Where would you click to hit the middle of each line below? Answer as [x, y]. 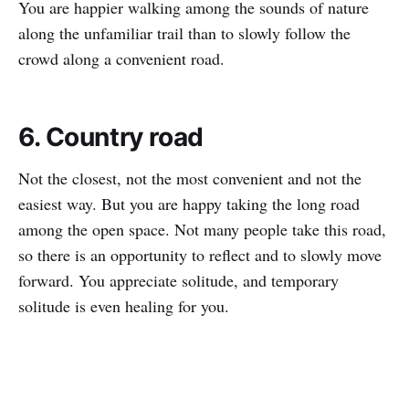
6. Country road [111, 137]
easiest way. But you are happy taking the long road [189, 204]
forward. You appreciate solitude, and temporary [178, 281]
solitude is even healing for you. [124, 306]
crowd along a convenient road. [121, 59]
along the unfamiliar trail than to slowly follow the [184, 33]
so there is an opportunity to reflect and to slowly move [200, 255]
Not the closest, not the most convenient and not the [190, 178]
